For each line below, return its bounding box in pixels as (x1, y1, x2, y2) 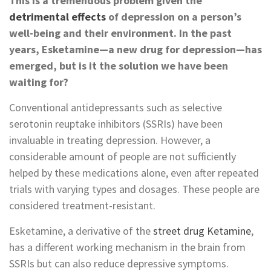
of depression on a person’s (106, 9, 241, 24)
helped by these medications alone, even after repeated (9, 165, 259, 180)
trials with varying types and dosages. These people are (9, 181, 260, 196)
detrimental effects (9, 9, 106, 24)
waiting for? (9, 74, 68, 89)
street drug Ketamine (153, 223, 251, 238)
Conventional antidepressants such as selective (9, 100, 222, 114)
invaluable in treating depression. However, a (9, 132, 211, 147)
